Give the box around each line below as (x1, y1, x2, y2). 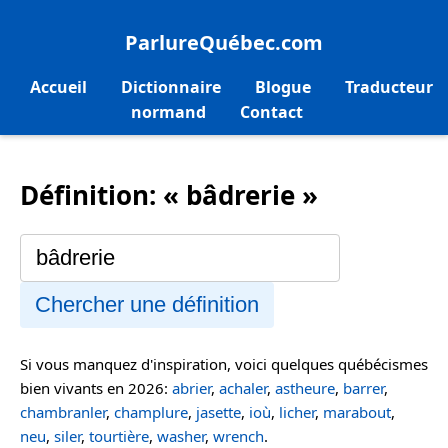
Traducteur (345, 76, 433, 99)
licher (279, 401, 315, 422)
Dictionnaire (121, 76, 221, 99)
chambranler (20, 401, 106, 422)
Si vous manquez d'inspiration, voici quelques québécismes (20, 353, 428, 374)
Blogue (255, 76, 311, 99)
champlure (114, 401, 188, 422)
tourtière (89, 425, 149, 446)
